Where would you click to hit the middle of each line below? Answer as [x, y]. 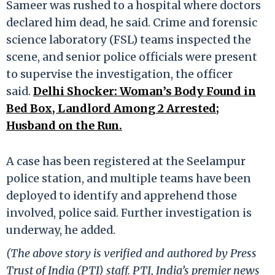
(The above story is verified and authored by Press [131, 253]
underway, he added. [61, 230]
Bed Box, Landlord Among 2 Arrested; [113, 108]
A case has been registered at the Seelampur [126, 161]
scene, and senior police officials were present [132, 56]
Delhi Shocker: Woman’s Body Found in [145, 91]
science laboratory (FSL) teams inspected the [129, 39]
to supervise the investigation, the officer [119, 74]
